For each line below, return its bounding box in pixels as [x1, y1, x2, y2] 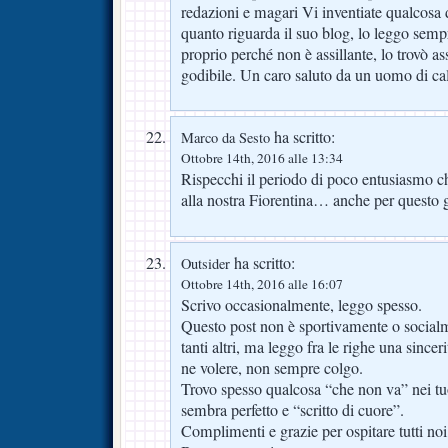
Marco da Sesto [181, 128, 270, 148]
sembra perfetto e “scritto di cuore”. [181, 399, 404, 422]
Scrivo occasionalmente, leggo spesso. [181, 294, 422, 317]
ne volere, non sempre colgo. [181, 357, 363, 380]
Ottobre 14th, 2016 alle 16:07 [181, 275, 343, 294]
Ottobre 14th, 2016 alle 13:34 [181, 149, 343, 168]
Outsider [181, 254, 230, 274]
